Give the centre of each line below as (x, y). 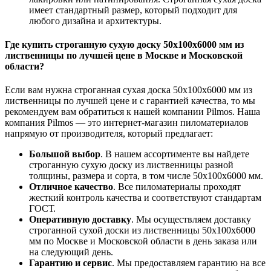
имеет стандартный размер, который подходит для (133, 10)
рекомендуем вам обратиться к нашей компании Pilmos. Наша (132, 112)
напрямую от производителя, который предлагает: (109, 134)
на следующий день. (71, 252)
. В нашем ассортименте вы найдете (175, 154)
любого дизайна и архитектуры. (95, 21)
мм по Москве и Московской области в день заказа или (143, 241)
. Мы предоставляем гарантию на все (189, 263)
